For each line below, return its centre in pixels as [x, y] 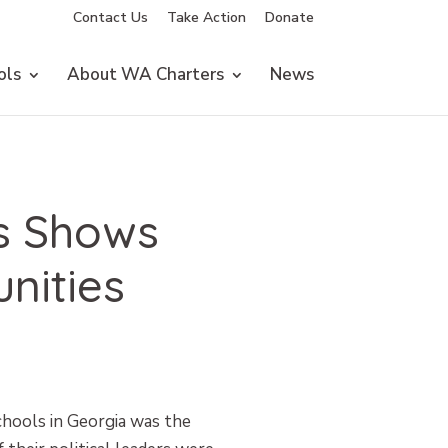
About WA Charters [145, 74]
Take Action [206, 17]
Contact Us [110, 17]
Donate [289, 17]
